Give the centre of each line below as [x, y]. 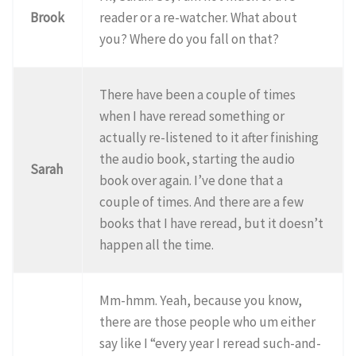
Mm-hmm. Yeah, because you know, [201, 300]
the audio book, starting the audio [197, 159]
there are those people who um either [208, 321]
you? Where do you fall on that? [190, 39]
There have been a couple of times [198, 94]
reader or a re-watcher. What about [199, 17]
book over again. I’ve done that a [192, 180]
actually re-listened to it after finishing [209, 137]
